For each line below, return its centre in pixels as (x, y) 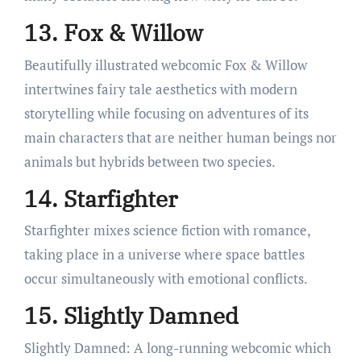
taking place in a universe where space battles (164, 255)
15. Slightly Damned (131, 316)
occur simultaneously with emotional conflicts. (166, 279)
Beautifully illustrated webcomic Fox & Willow (165, 64)
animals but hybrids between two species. (149, 161)
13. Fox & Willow (113, 33)
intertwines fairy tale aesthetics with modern (160, 89)
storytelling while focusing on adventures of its (166, 113)
